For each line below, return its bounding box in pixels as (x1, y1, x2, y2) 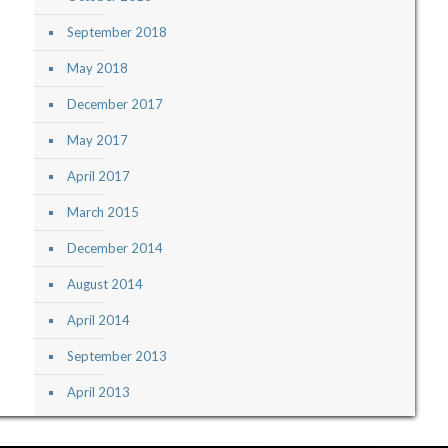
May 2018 (66, 60, 128, 77)
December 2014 (66, 240, 163, 257)
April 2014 (66, 312, 130, 329)
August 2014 (66, 276, 143, 293)
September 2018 (66, 24, 167, 41)
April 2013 (66, 384, 130, 401)
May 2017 (66, 132, 128, 149)
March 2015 (66, 204, 139, 221)
